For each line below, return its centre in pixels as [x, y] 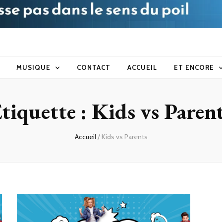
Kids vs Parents [124, 137]
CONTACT [94, 68]
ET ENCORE [194, 68]
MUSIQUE [34, 68]
